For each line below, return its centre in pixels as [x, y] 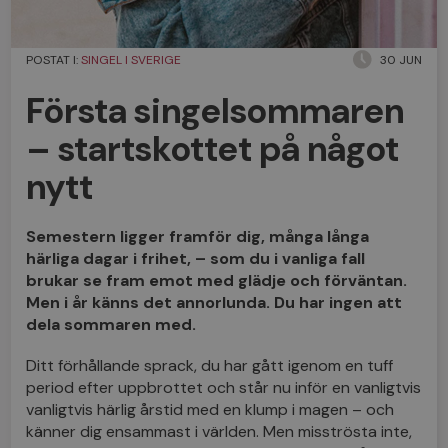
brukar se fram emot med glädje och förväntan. [217, 280]
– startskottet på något [213, 148]
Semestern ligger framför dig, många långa [198, 236]
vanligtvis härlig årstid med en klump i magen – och [210, 409]
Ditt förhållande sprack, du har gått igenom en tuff [210, 365]
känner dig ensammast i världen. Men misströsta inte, [219, 431]
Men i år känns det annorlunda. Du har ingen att [214, 302]
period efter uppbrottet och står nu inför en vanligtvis [224, 387]
